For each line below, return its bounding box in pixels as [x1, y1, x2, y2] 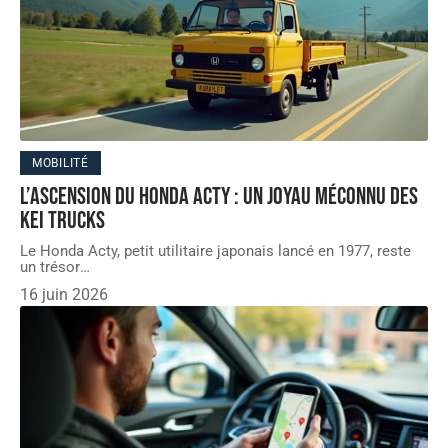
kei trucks [20, 206, 105, 236]
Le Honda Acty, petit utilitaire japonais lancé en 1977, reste [20, 242, 411, 261]
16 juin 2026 [20, 285, 108, 305]
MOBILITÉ [32, 156, 89, 171]
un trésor [20, 258, 80, 277]
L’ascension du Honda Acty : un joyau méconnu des [20, 182, 418, 212]
